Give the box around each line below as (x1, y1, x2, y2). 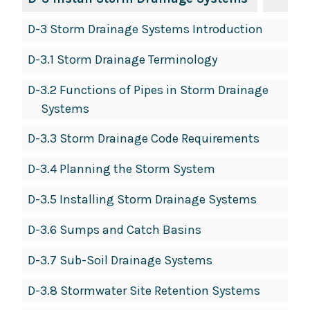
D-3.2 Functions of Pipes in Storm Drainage (28, 82, 268, 98)
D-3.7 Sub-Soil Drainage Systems (28, 253, 212, 268)
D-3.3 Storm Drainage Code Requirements (28, 131, 259, 147)
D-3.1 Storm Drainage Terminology (28, 52, 217, 68)
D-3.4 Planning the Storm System (28, 161, 215, 177)
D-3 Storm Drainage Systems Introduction (28, 21, 263, 37)
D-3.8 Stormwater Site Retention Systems (28, 283, 260, 299)
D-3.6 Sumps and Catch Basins (28, 222, 201, 238)
